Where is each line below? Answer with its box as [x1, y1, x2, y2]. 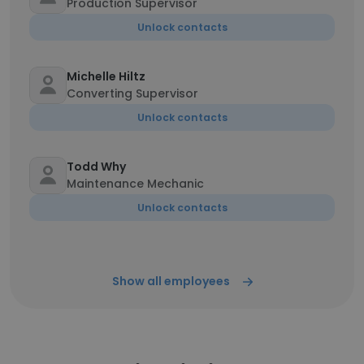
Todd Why [67, 158, 126, 175]
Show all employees [111, 273, 230, 289]
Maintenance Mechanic [67, 175, 204, 192]
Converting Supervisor [67, 85, 198, 102]
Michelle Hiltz [67, 68, 145, 84]
